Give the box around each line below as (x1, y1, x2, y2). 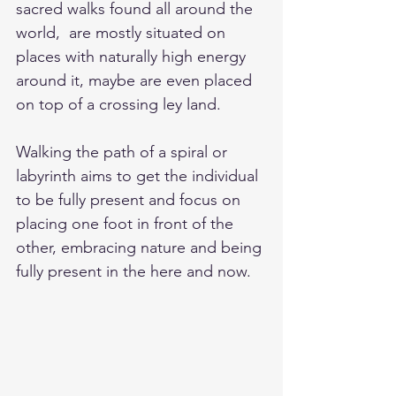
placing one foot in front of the (16, 214, 238, 234)
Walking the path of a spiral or (16, 142, 232, 163)
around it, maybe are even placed (16, 71, 256, 91)
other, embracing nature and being (16, 238, 266, 258)
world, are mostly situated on (16, 23, 230, 43)
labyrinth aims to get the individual (16, 166, 263, 187)
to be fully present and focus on (16, 190, 245, 210)
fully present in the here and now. (16, 262, 255, 282)
